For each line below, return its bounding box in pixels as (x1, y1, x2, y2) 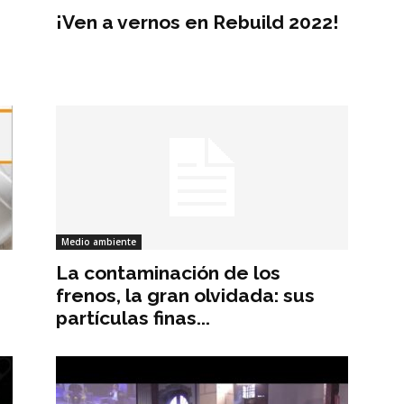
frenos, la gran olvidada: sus (56, 283, 315, 307)
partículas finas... (56, 306, 210, 329)
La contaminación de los (56, 261, 280, 284)
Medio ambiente (61, 234, 136, 248)
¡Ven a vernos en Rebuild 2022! (56, 11, 339, 33)
